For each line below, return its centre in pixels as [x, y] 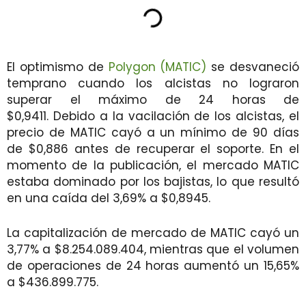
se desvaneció [253, 67]
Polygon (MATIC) [157, 67]
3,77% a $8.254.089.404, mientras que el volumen [153, 249]
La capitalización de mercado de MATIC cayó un [153, 233]
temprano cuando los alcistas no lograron [153, 83]
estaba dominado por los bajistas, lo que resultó [153, 181]
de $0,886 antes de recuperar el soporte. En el [153, 149]
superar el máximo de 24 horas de [153, 99]
